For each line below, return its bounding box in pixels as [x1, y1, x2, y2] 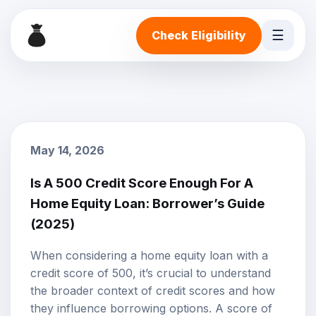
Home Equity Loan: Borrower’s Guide [30, 195, 265, 212]
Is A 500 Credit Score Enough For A [30, 174, 253, 191]
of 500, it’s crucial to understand [94, 266, 271, 281]
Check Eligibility [152, 28, 246, 42]
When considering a [30, 248, 140, 263]
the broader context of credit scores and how [30, 284, 275, 298]
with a [233, 248, 268, 263]
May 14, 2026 [30, 143, 104, 157]
